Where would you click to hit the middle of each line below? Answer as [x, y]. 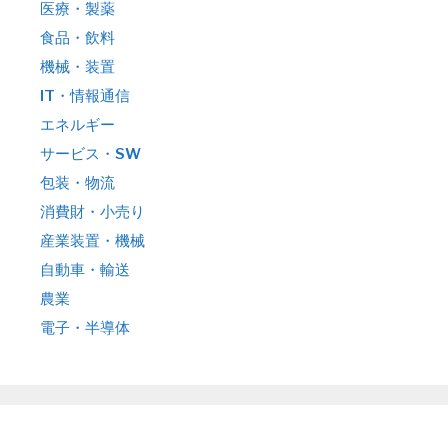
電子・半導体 [85, 327]
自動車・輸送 [85, 269]
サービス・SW [90, 153]
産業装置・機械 [92, 240]
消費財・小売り [92, 211]
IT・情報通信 [85, 95]
